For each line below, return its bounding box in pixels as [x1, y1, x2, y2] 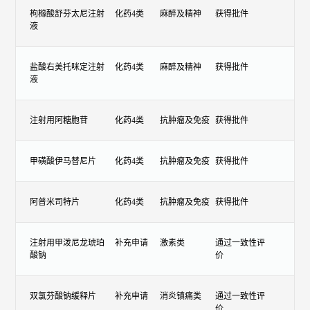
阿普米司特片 [30, 197, 80, 207]
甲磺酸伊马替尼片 [30, 156, 97, 166]
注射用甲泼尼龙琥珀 [30, 237, 105, 248]
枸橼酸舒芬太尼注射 [30, 8, 105, 19]
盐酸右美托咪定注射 [30, 62, 105, 72]
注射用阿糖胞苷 [30, 115, 89, 125]
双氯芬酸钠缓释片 [30, 291, 97, 301]
